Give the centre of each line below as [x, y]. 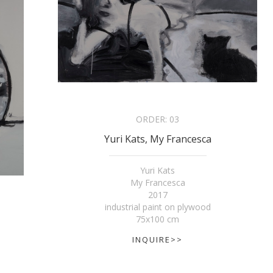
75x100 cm [158, 219]
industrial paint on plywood [158, 207]
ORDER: [153, 119]
